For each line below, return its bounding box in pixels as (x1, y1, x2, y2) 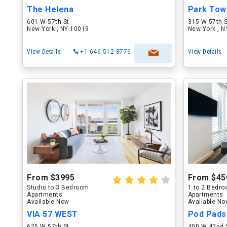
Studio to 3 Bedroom (27, 184, 89, 191)
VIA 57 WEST (27, 209, 78, 219)
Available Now (27, 198, 69, 205)
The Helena (27, 5, 73, 14)
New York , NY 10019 (27, 25, 89, 32)
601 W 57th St (27, 18, 69, 25)
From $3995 (27, 173, 74, 182)
